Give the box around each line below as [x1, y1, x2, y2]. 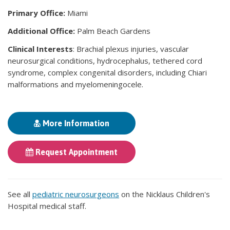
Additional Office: [8, 26, 77, 36]
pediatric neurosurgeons [32, 189, 119, 200]
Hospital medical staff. [8, 201, 86, 212]
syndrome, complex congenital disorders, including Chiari [8, 67, 207, 78]
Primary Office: [8, 8, 67, 18]
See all [8, 189, 32, 200]
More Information [41, 119, 109, 128]
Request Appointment [33, 147, 118, 157]
